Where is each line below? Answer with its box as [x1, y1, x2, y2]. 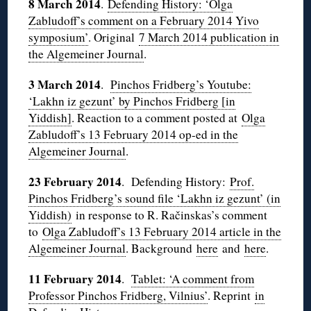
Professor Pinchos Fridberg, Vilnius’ [28, 287, 208, 304]
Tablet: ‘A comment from [131, 271, 255, 287]
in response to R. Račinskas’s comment [72, 207, 268, 224]
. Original [88, 29, 140, 46]
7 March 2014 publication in [139, 29, 280, 46]
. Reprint [208, 287, 255, 304]
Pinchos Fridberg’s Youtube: [110, 76, 252, 93]
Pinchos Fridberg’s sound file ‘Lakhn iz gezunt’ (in [28, 190, 281, 207]
